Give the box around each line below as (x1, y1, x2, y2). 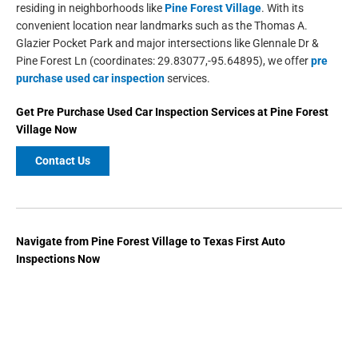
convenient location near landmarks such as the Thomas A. (16, 18, 308, 32)
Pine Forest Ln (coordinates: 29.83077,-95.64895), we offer (16, 54, 311, 67)
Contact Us (35, 153, 90, 167)
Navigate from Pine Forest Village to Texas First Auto (16, 234, 285, 248)
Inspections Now (16, 252, 100, 265)
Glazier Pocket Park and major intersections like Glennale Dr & (16, 36, 319, 50)
